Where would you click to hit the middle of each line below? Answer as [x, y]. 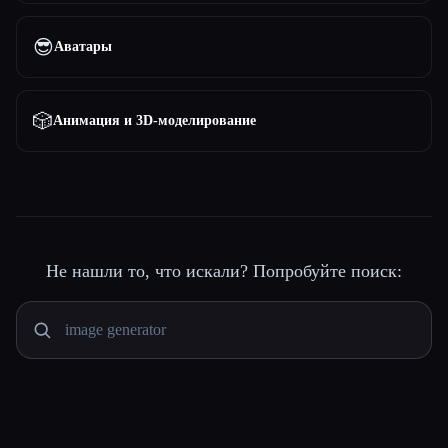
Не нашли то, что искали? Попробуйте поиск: [224, 271]
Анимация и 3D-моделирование [154, 120]
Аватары [83, 46]
